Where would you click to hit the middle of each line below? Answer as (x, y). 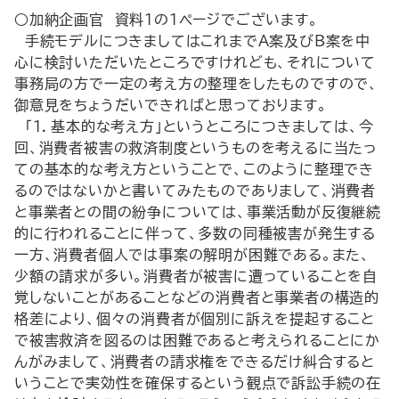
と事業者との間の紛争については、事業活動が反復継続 (198, 212)
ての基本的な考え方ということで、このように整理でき (195, 169)
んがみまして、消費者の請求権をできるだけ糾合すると (195, 362)
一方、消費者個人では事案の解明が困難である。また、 (192, 255)
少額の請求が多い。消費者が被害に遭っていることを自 (196, 276)
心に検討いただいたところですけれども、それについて (195, 62)
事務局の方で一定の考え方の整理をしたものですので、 (196, 84)
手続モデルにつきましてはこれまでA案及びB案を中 (192, 41)
